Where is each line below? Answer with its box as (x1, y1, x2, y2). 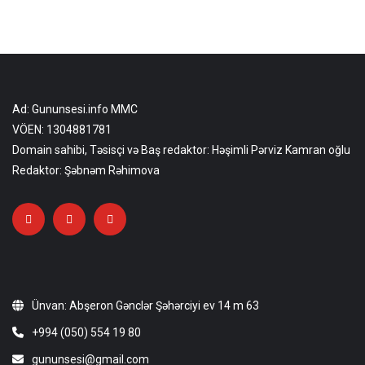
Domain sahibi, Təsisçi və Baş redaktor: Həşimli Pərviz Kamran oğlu (12, 143, 350, 156)
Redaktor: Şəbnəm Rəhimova (12, 163, 160, 177)
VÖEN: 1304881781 (12, 122, 112, 136)
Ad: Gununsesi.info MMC (12, 102, 138, 116)
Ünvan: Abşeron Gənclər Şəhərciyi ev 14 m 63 (32, 298, 259, 312)
